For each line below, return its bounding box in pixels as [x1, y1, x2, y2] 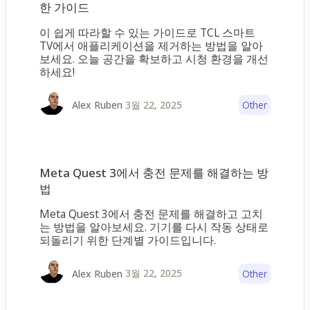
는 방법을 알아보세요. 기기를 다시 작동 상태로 [39, 219, 268, 235]
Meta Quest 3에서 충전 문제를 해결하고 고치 [39, 206, 263, 221]
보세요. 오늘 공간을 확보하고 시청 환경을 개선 [39, 51, 268, 66]
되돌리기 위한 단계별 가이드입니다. [39, 232, 216, 248]
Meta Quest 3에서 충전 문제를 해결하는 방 [39, 165, 268, 181]
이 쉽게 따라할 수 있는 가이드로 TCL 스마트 [39, 24, 255, 40]
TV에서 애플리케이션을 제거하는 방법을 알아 [39, 37, 263, 53]
